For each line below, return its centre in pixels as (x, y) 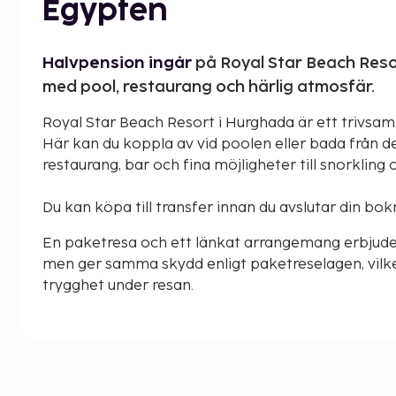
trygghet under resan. (118, 286)
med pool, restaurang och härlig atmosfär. (209, 87)
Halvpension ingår (119, 63)
